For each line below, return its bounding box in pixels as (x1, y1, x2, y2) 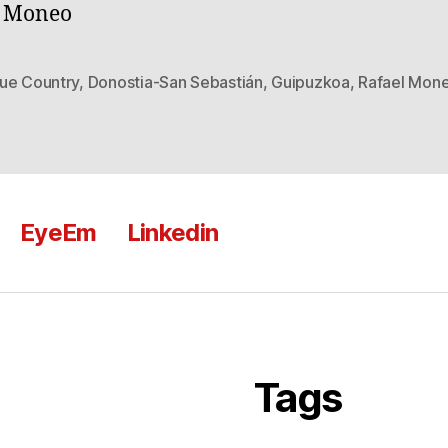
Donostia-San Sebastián (87, 72, 263, 93)
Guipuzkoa (271, 72, 350, 93)
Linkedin (126, 218, 219, 248)
